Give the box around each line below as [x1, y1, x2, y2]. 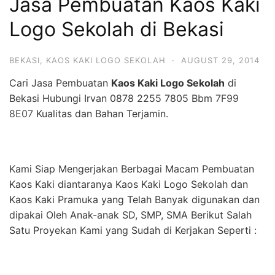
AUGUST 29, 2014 [181, 55, 260, 66]
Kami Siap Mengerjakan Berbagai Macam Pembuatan [9, 163, 254, 176]
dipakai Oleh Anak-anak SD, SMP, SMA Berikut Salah [9, 209, 252, 222]
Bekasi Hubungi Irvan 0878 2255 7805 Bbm [9, 92, 215, 105]
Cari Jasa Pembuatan [9, 77, 111, 90]
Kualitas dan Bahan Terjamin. [33, 107, 168, 120]
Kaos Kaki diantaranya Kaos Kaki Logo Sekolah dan [9, 178, 248, 191]
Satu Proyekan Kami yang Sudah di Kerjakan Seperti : [9, 224, 257, 237]
